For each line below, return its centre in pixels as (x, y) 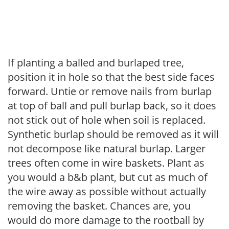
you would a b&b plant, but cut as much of (108, 177)
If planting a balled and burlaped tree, (96, 62)
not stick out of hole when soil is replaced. (107, 120)
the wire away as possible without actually (107, 191)
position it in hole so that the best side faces (111, 77)
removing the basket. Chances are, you (99, 205)
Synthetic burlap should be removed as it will (113, 134)
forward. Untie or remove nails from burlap (110, 91)
